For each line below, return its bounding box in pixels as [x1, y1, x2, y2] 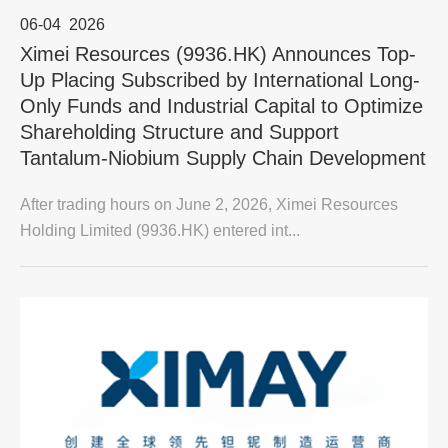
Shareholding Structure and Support [20, 121, 339, 143]
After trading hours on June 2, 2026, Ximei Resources [20, 196, 398, 213]
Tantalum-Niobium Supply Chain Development [20, 147, 426, 169]
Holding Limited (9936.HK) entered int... [20, 222, 300, 239]
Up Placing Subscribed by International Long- [20, 69, 420, 91]
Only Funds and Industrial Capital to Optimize [20, 95, 423, 117]
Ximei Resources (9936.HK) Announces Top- [20, 43, 416, 65]
